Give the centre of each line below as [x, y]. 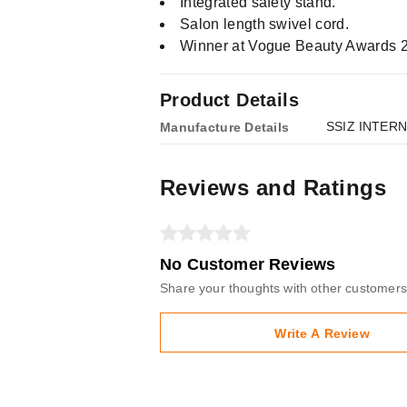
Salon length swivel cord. [264, 24]
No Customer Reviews [248, 264]
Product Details [229, 100]
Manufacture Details [225, 127]
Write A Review [322, 333]
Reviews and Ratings [273, 188]
